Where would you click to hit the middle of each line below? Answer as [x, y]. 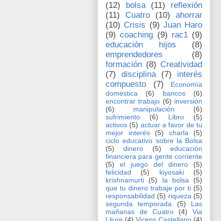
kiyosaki [171, 172]
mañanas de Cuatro [140, 212]
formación [124, 65]
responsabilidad [130, 196]
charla [179, 133]
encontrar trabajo [133, 101]
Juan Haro [183, 25]
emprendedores [134, 55]
